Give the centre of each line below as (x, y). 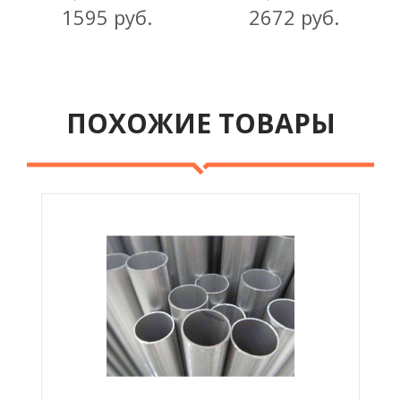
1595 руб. (107, 17)
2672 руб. (294, 17)
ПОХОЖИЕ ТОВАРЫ (200, 123)
